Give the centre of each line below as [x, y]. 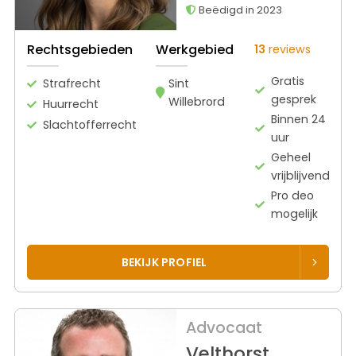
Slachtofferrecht [90, 124]
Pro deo [292, 195]
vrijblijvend [300, 175]
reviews [288, 49]
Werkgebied [195, 49]
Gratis [287, 81]
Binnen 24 [298, 119]
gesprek [293, 99]
